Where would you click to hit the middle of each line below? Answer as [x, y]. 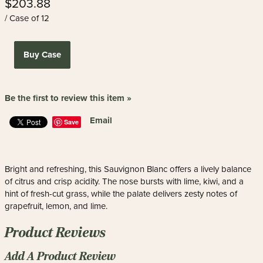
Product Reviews [55, 232]
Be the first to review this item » [68, 98]
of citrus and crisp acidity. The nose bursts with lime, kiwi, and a [124, 181]
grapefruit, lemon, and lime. [56, 206]
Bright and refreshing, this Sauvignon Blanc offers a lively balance [128, 169]
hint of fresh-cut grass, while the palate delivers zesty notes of [121, 194]
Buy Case [42, 55]
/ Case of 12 [27, 18]
